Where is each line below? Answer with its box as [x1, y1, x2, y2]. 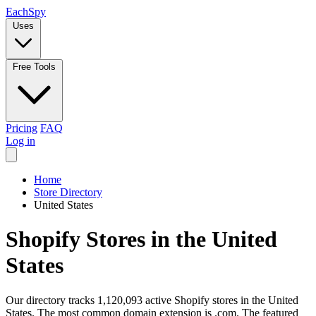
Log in [6, 135, 35, 147]
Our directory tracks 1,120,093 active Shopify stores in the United [6, 293, 298, 306]
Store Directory [34, 186, 102, 198]
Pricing [6, 122, 37, 134]
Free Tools [13, 61, 56, 72]
